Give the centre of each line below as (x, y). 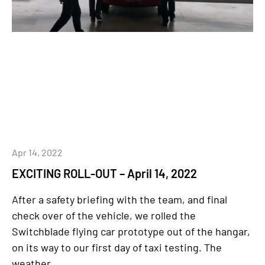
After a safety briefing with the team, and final (119, 199)
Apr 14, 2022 (37, 152)
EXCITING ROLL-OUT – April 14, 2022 (104, 173)
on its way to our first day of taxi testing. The (117, 247)
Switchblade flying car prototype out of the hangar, (131, 231)
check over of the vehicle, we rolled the (104, 215)
